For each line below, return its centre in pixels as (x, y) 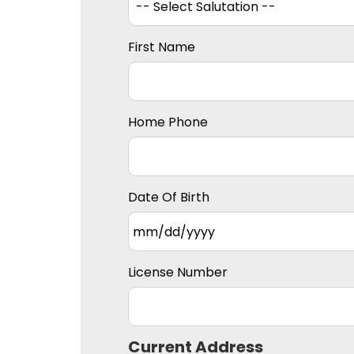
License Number (178, 273)
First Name (162, 47)
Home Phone (168, 122)
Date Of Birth (169, 198)
